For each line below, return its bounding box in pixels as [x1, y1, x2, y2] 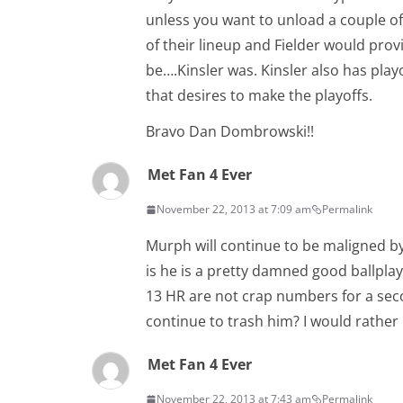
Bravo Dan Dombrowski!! [146, 121, 314, 142]
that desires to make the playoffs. [146, 85, 372, 106]
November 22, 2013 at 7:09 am [157, 201, 311, 218]
